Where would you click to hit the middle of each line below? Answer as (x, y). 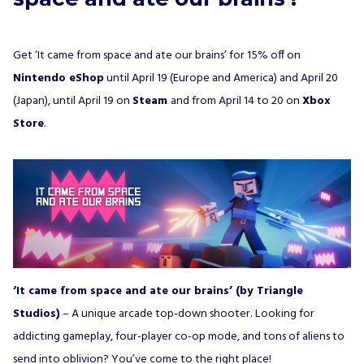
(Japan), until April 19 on (73, 102)
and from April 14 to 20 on (236, 102)
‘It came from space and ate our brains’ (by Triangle (158, 291)
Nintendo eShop (58, 79)
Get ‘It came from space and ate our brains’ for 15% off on (157, 56)
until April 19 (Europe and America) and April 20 (221, 79)
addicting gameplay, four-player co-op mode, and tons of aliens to (179, 336)
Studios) (37, 314)
